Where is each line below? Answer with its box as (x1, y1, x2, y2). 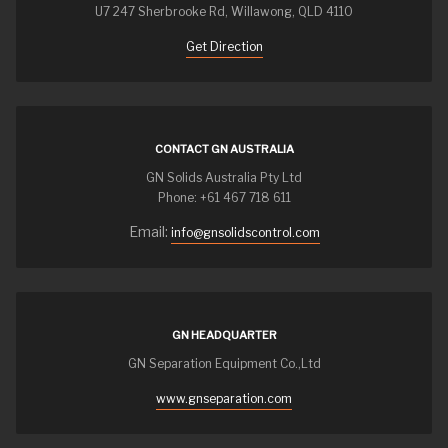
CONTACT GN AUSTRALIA (154, 142, 294, 157)
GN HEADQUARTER (171, 328, 277, 343)
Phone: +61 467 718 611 (157, 190, 291, 206)
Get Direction (185, 39, 263, 55)
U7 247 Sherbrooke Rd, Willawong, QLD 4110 (95, 4, 353, 20)
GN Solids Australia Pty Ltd (146, 170, 302, 186)
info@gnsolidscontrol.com (170, 225, 320, 241)
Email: (128, 223, 171, 241)
